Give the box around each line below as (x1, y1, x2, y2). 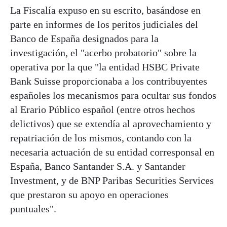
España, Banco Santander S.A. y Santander (10, 160, 185, 172)
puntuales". (10, 203, 56, 214)
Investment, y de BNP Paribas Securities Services (10, 174, 214, 186)
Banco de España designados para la (10, 32, 159, 44)
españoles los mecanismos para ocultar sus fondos (10, 89, 216, 101)
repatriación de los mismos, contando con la (10, 132, 192, 143)
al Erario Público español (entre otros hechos (10, 103, 195, 115)
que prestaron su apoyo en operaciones (10, 188, 169, 200)
